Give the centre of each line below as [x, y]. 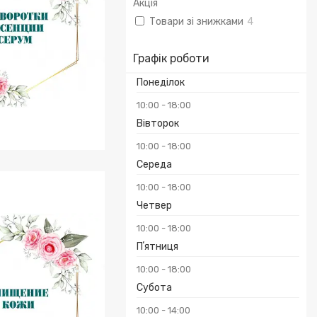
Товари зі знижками [197, 22]
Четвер [154, 206]
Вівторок [158, 123]
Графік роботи [171, 58]
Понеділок [161, 82]
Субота [154, 288]
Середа [154, 165]
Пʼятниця [157, 247]
